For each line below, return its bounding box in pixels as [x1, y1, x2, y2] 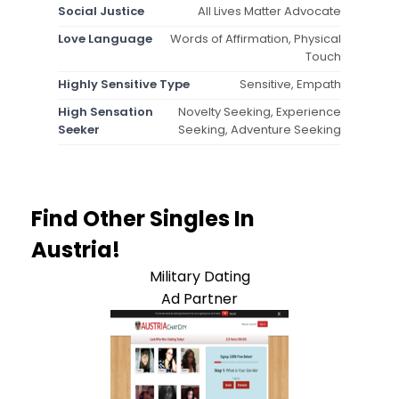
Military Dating [149, 265, 250, 287]
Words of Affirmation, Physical [170, 29, 341, 47]
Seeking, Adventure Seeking [178, 120, 341, 138]
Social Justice [58, 2, 144, 20]
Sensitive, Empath [240, 75, 341, 93]
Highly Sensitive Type [58, 75, 190, 93]
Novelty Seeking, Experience [178, 102, 341, 120]
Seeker [58, 120, 100, 138]
